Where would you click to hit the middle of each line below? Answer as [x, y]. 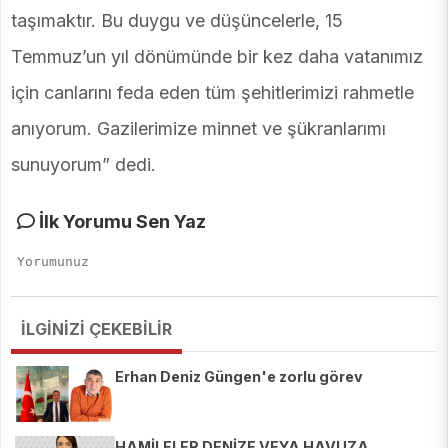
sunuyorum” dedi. [83, 165]
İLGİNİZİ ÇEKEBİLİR [96, 329]
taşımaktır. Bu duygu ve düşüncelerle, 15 [177, 21]
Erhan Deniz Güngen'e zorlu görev [239, 377]
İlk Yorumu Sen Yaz [120, 222]
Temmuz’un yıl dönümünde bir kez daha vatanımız [217, 57]
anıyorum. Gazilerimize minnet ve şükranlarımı [198, 129]
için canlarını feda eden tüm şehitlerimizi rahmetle [212, 93]
